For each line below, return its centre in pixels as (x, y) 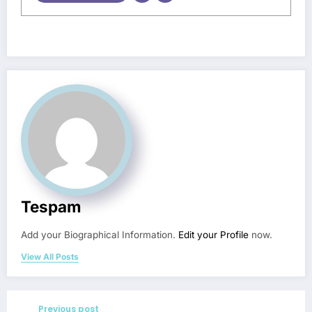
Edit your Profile (213, 234)
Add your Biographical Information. (100, 234)
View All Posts (50, 256)
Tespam (51, 206)
